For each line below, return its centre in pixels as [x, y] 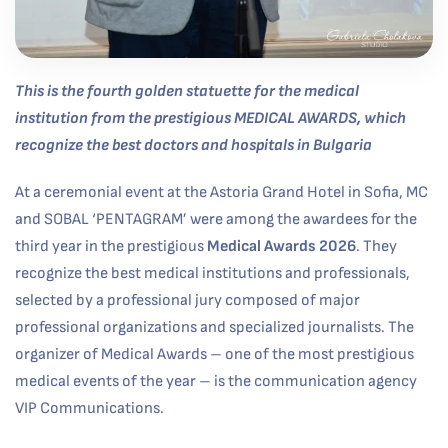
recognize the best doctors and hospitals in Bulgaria [193, 146]
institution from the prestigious [124, 119]
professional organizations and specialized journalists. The [214, 328]
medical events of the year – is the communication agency [216, 382]
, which [381, 119]
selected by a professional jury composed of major [187, 301]
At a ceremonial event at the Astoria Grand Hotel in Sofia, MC [221, 193]
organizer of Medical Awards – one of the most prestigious [214, 355]
